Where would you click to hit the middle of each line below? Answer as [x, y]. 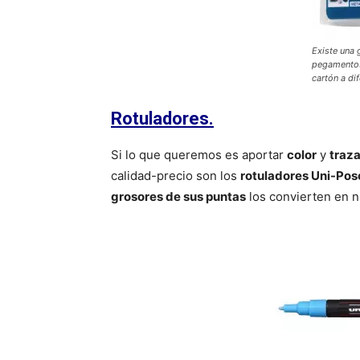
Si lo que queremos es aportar [199, 155]
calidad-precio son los [176, 176]
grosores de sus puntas [178, 197]
